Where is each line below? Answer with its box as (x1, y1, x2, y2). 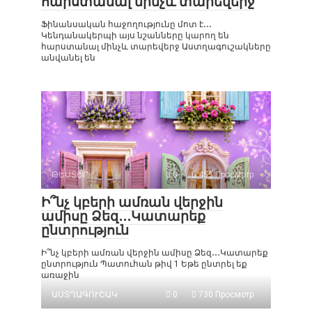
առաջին (41, 270, 79, 280)
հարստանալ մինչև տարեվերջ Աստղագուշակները (41, 42, 271, 52)
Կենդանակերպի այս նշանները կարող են (41, 31, 229, 40)
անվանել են (41, 53, 95, 63)
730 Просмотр (196, 290, 253, 299)
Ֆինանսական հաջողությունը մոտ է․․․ (41, 19, 212, 29)
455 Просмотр (196, 170, 253, 180)
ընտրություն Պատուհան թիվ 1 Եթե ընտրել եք (41, 259, 247, 269)
